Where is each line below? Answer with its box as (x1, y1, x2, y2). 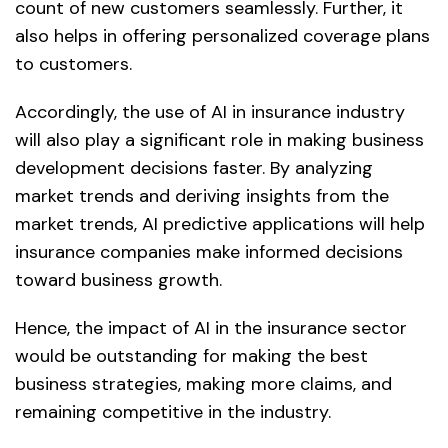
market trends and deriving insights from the (15, 184, 389, 209)
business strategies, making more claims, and (15, 372, 392, 397)
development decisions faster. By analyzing (15, 156, 373, 181)
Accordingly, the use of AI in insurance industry (15, 100, 405, 125)
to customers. (15, 52, 132, 77)
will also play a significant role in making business (15, 128, 424, 153)
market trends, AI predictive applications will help (15, 212, 425, 237)
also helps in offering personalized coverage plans (15, 24, 430, 49)
